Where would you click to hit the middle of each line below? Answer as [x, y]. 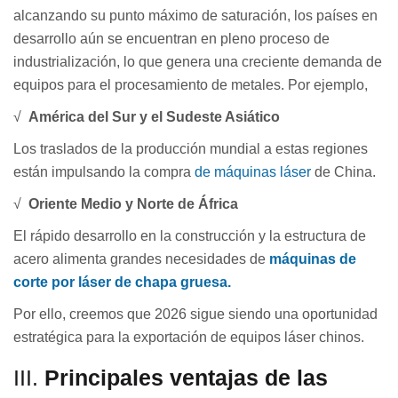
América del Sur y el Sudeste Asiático [152, 116]
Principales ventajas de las [186, 377]
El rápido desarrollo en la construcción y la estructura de [190, 235]
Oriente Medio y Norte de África [131, 203]
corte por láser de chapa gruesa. [122, 282]
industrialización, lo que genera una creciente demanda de [198, 61]
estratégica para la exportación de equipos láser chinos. [189, 337]
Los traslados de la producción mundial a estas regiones [191, 148]
